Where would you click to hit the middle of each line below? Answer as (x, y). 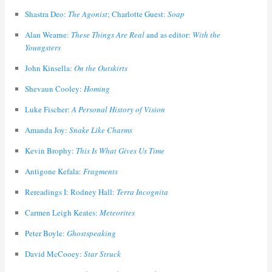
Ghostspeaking (91, 233)
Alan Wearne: (48, 35)
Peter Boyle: (46, 233)
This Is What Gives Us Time (120, 151)
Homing (97, 89)
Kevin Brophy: (50, 151)
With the (206, 35)
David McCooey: (54, 254)
